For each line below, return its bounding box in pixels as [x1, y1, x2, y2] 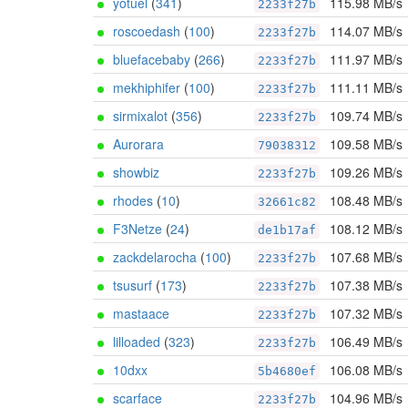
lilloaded [113, 332, 160, 351]
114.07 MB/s [330, 22, 403, 40]
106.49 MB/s [330, 332, 403, 351]
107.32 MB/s [330, 304, 403, 322]
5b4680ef [258, 364, 316, 378]
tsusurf [113, 276, 152, 294]
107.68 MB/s [330, 248, 403, 266]
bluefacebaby [113, 50, 190, 68]
